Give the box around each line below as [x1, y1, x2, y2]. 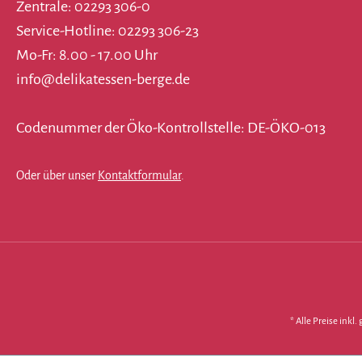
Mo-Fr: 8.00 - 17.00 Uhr [16, 47, 158, 64]
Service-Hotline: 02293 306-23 [16, 23, 199, 40]
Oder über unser [16, 169, 98, 183]
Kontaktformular [98, 169, 181, 183]
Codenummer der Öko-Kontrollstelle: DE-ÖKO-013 [16, 120, 326, 137]
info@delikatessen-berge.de [16, 71, 190, 88]
